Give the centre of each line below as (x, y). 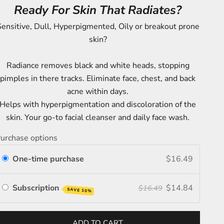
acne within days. (98, 91)
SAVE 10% (79, 190)
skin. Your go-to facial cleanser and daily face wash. (98, 117)
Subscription (37, 188)
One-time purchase (48, 159)
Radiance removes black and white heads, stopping (98, 65)
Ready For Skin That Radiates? (98, 10)
